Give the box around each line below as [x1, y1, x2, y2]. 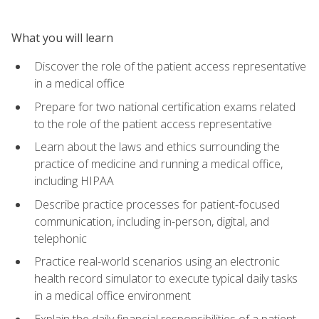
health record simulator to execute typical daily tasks [34, 271, 298, 287]
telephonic [34, 230, 87, 246]
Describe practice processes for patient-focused [34, 196, 280, 212]
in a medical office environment [34, 288, 191, 304]
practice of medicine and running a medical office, [34, 156, 283, 172]
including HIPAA [34, 173, 114, 189]
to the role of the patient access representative [34, 115, 272, 132]
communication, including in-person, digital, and [34, 213, 269, 229]
